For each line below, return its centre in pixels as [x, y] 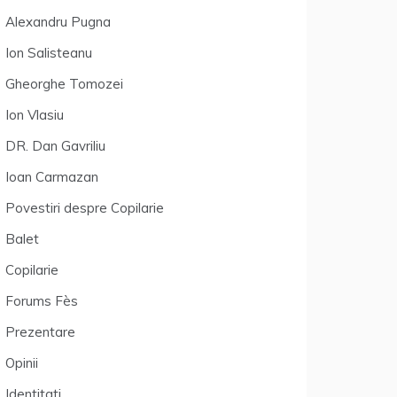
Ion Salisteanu [49, 53]
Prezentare [40, 332]
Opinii [22, 363]
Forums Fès [42, 301]
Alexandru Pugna [58, 22]
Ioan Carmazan [52, 177]
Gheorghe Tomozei [64, 84]
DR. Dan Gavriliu [55, 146]
